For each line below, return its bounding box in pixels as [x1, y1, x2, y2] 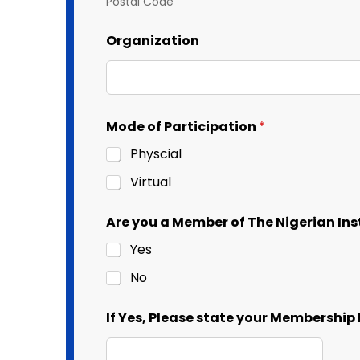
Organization [105, 31, 199, 50]
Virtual [129, 173, 171, 191]
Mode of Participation [105, 117, 259, 136]
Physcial [129, 145, 182, 163]
